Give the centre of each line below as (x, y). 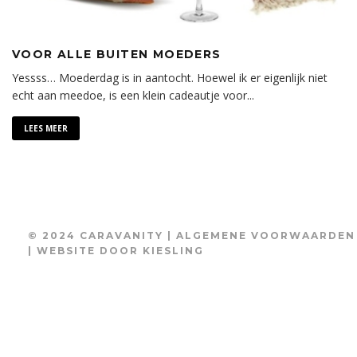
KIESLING (173, 250)
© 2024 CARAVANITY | (102, 235)
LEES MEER (46, 128)
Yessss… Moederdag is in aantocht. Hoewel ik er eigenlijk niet (170, 77)
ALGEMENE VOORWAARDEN (266, 235)
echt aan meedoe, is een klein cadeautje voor (129, 95)
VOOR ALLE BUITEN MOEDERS (117, 54)
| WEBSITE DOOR (85, 250)
